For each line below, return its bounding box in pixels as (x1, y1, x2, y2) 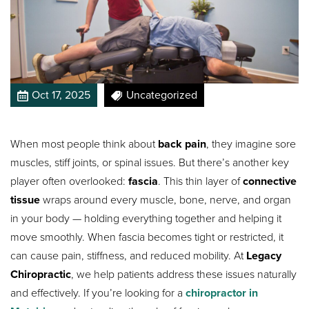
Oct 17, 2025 (32, 87, 91, 103)
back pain (158, 136, 207, 152)
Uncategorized (126, 87, 197, 103)
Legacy (246, 248, 282, 264)
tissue (10, 192, 41, 208)
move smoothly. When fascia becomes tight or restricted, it (10, 229, 284, 246)
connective (243, 173, 297, 190)
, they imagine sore (206, 136, 297, 152)
